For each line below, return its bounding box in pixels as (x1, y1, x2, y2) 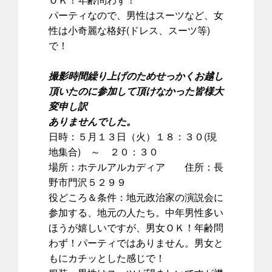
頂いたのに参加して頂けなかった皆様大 (49, 83, 223, 98)
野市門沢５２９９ (49, 174, 126, 189)
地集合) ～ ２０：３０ (49, 144, 158, 158)
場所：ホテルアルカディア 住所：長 (49, 159, 223, 174)
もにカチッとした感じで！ (49, 250, 165, 265)
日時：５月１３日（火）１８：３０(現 (49, 129, 217, 143)
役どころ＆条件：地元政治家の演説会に (49, 189, 223, 204)
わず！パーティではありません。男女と (49, 235, 223, 250)
